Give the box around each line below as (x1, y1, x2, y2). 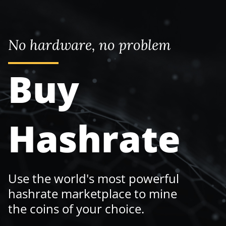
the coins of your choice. (8, 200, 144, 217)
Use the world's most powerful (8, 169, 179, 187)
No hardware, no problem (8, 35, 171, 54)
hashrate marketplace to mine (8, 185, 177, 202)
